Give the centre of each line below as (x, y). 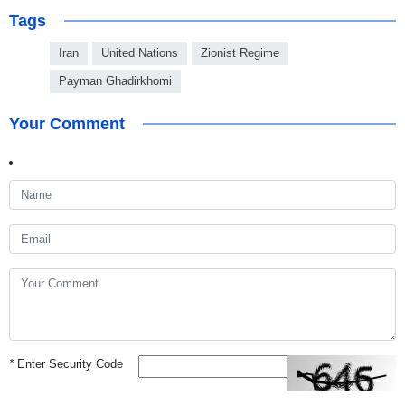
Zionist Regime (240, 52)
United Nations (140, 52)
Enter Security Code (68, 363)
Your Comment (67, 123)
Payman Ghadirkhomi (115, 80)
